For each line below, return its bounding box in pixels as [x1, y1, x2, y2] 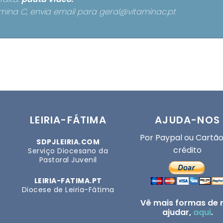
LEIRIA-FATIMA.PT [34, 175, 102, 186]
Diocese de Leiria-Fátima [21, 184, 114, 195]
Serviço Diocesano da [28, 145, 109, 156]
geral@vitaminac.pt [99, 5, 176, 17]
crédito [173, 144, 202, 156]
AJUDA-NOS [155, 112, 220, 127]
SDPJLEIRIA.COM [36, 136, 100, 147]
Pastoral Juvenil [39, 154, 97, 165]
